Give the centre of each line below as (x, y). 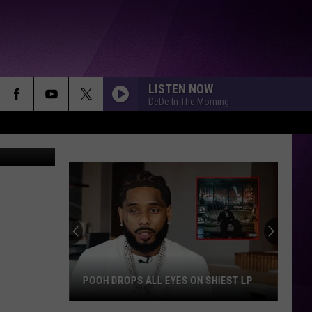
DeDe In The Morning (189, 101)
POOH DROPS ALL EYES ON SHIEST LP (168, 281)
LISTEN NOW (181, 88)
